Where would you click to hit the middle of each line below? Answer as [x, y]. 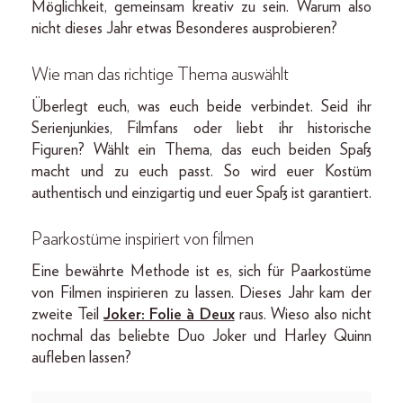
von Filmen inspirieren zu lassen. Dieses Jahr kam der [201, 293]
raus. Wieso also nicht [303, 315]
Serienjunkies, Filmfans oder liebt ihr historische [201, 129]
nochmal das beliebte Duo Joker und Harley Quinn [201, 336]
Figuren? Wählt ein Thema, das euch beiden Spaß [201, 150]
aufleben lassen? [81, 358]
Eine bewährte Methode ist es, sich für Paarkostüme [201, 272]
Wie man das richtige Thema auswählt [160, 75]
